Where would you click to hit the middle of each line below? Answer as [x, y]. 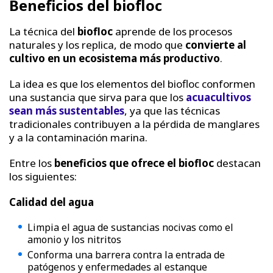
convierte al [216, 44]
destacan [239, 163]
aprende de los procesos [172, 31]
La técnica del [43, 31]
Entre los [32, 163]
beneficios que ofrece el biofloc [135, 163]
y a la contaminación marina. [78, 137]
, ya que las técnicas [172, 110]
